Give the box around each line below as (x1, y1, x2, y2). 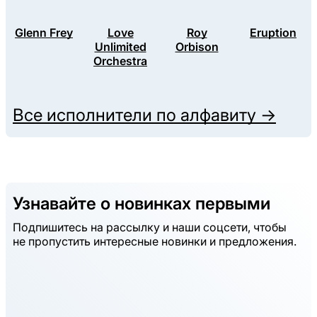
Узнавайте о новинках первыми (13, 193, 270, 214)
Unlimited (94, 40, 146, 54)
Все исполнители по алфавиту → (13, 105, 276, 126)
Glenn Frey (15, 25, 73, 40)
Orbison (175, 40, 219, 54)
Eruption (250, 25, 296, 40)
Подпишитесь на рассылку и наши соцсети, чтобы (13, 220, 287, 235)
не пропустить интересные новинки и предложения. (13, 234, 296, 249)
